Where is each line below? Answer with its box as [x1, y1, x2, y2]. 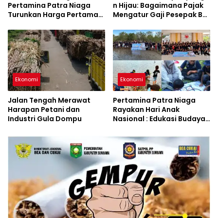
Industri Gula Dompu [8, 113, 82, 124]
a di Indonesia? [113, 19, 168, 29]
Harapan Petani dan [8, 104, 80, 114]
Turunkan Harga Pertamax [8, 10, 102, 20]
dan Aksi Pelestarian [113, 123, 186, 133]
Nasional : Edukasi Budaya [113, 113, 205, 124]
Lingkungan [113, 132, 154, 142]
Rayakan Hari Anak [113, 104, 180, 114]
